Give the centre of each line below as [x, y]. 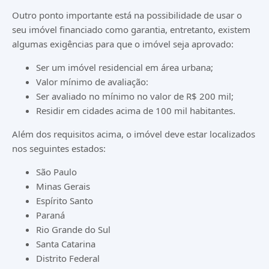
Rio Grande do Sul [73, 229]
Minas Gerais [63, 186]
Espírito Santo [65, 201]
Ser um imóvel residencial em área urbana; [125, 67]
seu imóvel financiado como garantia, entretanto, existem [131, 29]
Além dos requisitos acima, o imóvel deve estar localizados [134, 134]
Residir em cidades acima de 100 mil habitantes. [136, 110]
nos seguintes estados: [59, 148]
